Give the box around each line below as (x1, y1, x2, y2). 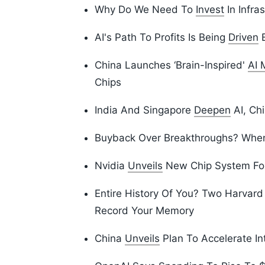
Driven (228, 31, 258, 44)
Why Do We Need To (95, 4, 196, 16)
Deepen (194, 104, 231, 117)
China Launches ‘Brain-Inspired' (95, 59, 248, 72)
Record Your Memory (95, 205, 194, 217)
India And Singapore (95, 104, 194, 117)
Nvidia (95, 160, 128, 172)
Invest (196, 4, 224, 16)
